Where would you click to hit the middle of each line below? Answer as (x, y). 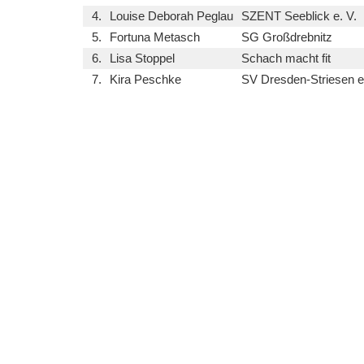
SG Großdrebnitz (287, 37)
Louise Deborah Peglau (171, 16)
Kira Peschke (145, 79)
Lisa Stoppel (142, 58)
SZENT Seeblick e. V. (299, 16)
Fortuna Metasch (155, 37)
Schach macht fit (286, 58)
